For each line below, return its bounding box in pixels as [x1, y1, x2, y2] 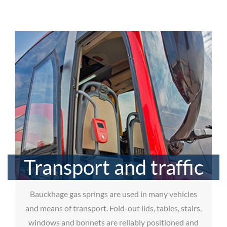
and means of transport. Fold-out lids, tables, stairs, [25, 203, 202, 213]
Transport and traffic [23, 155, 204, 179]
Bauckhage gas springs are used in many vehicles [30, 188, 197, 199]
